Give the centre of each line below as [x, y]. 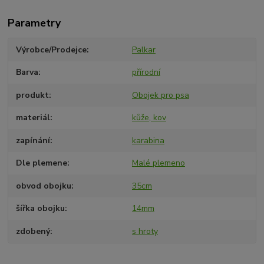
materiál [33, 118]
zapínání [33, 140]
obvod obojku [44, 186]
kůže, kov [149, 118]
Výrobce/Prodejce [52, 49]
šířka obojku [41, 209]
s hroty [145, 231]
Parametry [34, 23]
